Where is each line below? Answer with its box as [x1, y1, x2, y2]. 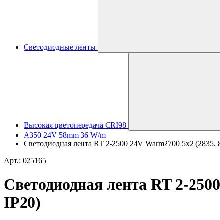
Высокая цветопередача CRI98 [24, 121, 126, 129]
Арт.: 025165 [4, 156, 46, 165]
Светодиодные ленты [24, 43, 96, 51]
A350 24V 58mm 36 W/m [24, 131, 106, 139]
